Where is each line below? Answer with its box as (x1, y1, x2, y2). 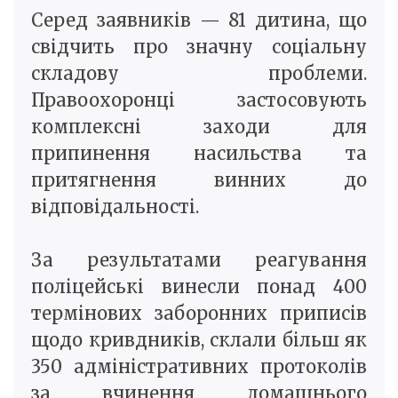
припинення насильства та (31, 141, 367, 164)
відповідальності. (31, 195, 199, 218)
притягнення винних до (31, 168, 367, 191)
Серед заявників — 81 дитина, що (31, 8, 367, 31)
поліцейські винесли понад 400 (31, 275, 367, 298)
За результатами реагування (31, 248, 367, 271)
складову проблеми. (31, 61, 367, 84)
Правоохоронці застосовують (31, 88, 367, 111)
